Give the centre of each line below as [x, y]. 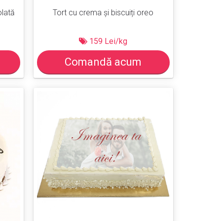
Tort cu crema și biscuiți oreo [103, 12]
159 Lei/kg [108, 41]
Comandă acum [103, 62]
